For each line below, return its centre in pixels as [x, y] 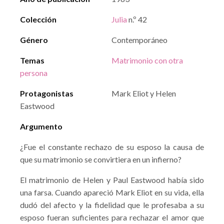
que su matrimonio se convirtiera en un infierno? [101, 159]
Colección [38, 19]
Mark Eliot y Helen [144, 93]
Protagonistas [47, 93]
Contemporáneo [139, 40]
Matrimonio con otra [147, 60]
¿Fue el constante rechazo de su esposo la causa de [112, 147]
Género [34, 40]
